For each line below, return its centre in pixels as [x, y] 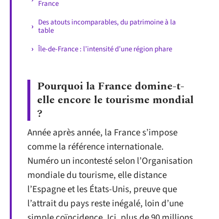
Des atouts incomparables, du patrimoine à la [107, 22]
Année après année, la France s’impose [102, 133]
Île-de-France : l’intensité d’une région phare [105, 49]
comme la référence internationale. [96, 147]
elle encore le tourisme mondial [115, 100]
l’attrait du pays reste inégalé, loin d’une [105, 204]
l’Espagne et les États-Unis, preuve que [102, 189]
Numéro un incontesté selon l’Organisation [110, 161]
